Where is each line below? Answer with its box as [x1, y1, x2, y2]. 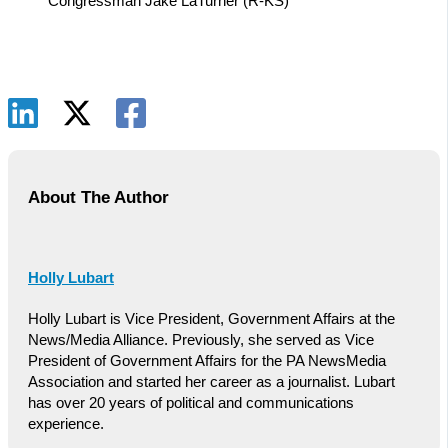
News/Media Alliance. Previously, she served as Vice [28, 332, 374, 349]
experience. [28, 416, 104, 433]
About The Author [28, 188, 169, 208]
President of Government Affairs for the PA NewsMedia [28, 353, 386, 370]
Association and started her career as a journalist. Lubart [28, 374, 395, 391]
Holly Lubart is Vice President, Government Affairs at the [28, 311, 395, 328]
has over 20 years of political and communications [28, 395, 354, 412]
